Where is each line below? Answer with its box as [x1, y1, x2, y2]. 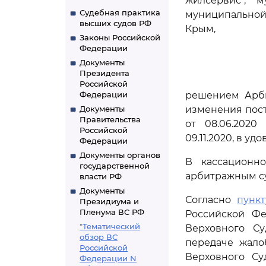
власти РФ [80, 172, 122, 181]
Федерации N [80, 254, 137, 263]
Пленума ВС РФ [80, 207, 144, 217]
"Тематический [80, 221, 140, 231]
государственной [80, 161, 150, 170]
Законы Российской [80, 33, 160, 42]
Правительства [80, 115, 141, 124]
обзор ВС [80, 232, 118, 242]
